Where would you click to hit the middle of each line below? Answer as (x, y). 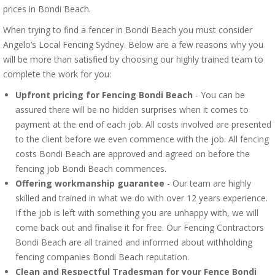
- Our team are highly (208, 183)
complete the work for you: (57, 74)
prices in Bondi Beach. (47, 9)
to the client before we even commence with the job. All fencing (142, 139)
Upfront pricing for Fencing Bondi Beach (104, 95)
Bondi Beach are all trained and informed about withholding (134, 242)
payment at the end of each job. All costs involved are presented (143, 124)
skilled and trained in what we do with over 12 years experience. (141, 198)
